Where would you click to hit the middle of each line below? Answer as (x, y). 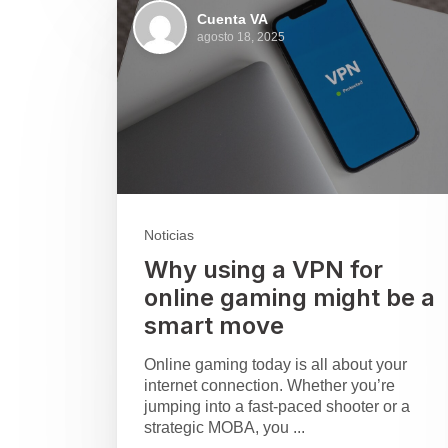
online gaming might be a (289, 298)
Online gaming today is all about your (275, 365)
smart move (214, 326)
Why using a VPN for (263, 270)
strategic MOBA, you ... (224, 428)
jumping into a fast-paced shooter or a (277, 407)
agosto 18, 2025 (241, 36)
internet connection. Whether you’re (269, 386)
